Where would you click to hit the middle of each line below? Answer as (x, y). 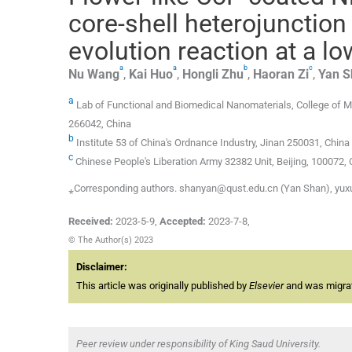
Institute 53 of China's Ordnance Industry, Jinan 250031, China (212, 143)
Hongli (200, 74)
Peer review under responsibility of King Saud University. (198, 344)
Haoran (274, 74)
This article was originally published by (163, 286)
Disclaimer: (102, 267)
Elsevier (266, 286)
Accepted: (183, 222)
